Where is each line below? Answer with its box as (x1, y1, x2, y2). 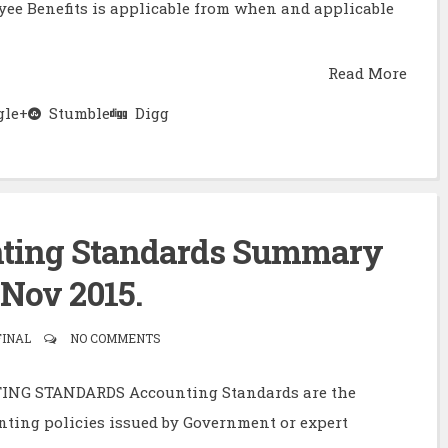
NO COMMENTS (60, 330, 161, 346)
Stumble (41, 102, 110, 123)
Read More (328, 62, 407, 83)
